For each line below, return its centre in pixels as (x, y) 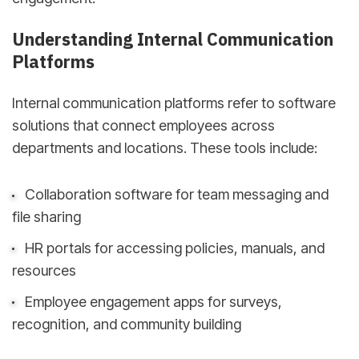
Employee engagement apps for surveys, (153, 301)
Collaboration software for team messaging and (176, 195)
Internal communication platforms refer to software (174, 103)
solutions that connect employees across (143, 125)
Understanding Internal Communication (173, 40)
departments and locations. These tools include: (165, 147)
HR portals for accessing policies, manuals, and (174, 248)
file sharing (46, 217)
